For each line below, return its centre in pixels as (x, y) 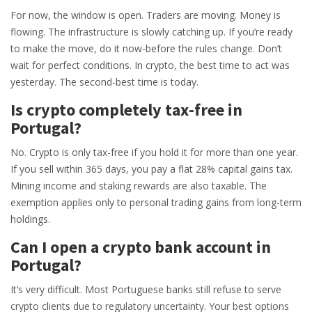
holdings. (30, 219)
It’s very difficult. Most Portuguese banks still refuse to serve (146, 290)
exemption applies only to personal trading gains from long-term (156, 203)
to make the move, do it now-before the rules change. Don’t (146, 49)
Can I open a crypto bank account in (141, 247)
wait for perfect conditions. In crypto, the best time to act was (150, 65)
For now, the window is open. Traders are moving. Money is (146, 15)
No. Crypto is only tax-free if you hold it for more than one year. (154, 153)
